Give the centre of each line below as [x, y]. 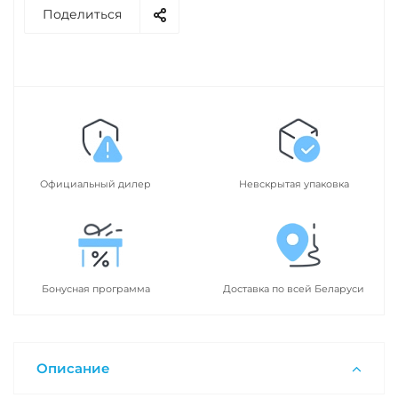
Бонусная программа [96, 289]
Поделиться [82, 15]
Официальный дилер [96, 184]
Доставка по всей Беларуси [294, 289]
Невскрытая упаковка [294, 184]
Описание [73, 369]
